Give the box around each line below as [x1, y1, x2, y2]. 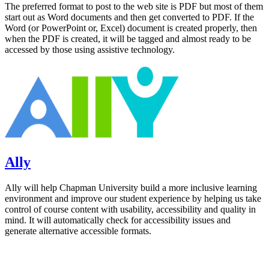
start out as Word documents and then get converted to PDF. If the [5, 12, 254, 22]
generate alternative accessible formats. [5, 225, 151, 236]
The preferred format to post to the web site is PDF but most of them [5, 1, 263, 11]
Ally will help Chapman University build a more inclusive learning [5, 182, 257, 193]
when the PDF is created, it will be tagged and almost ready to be [5, 34, 251, 44]
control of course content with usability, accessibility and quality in [5, 204, 256, 214]
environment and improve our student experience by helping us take [5, 193, 261, 204]
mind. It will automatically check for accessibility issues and [5, 214, 231, 225]
